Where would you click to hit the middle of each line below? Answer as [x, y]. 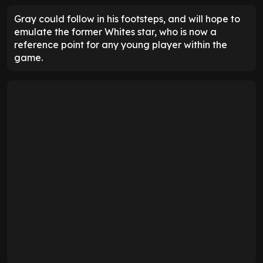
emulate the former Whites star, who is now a [115, 32]
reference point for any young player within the [121, 45]
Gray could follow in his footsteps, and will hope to [127, 19]
